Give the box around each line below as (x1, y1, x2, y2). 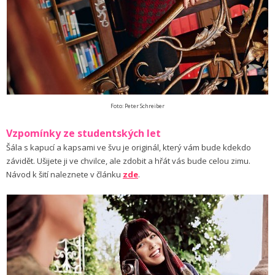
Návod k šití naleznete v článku (6, 169, 123, 180)
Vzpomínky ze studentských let (6, 126, 161, 141)
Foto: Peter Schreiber (110, 102, 165, 110)
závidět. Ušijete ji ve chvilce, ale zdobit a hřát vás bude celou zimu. (6, 155, 250, 167)
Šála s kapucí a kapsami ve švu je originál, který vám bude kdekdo (6, 142, 251, 153)
